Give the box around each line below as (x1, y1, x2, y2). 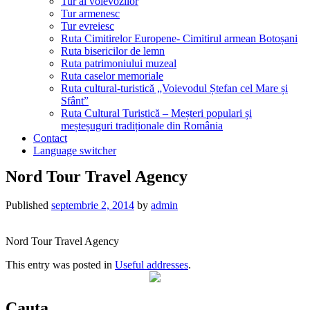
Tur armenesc (61, 7, 120, 19)
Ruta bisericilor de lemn (61, 44, 165, 57)
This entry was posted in (6, 259, 115, 271)
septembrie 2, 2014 (51, 199, 134, 212)
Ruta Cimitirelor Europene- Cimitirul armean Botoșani (61, 32, 298, 44)
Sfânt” (61, 94, 89, 107)
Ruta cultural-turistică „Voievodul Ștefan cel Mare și (61, 82, 288, 94)
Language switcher (33, 144, 116, 156)
